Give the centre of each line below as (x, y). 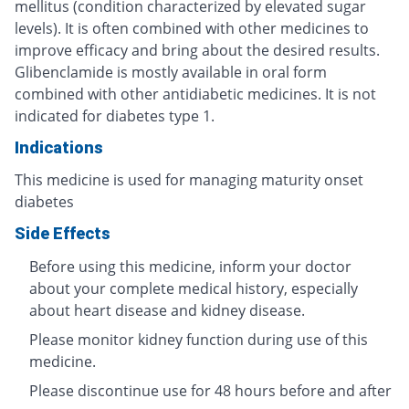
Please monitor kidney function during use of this (199, 339)
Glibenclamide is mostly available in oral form (171, 72)
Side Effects (63, 233)
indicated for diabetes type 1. (115, 115)
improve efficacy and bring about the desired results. (197, 50)
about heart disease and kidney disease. (167, 310)
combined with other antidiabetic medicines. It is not (195, 94)
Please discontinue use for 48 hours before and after (210, 390)
